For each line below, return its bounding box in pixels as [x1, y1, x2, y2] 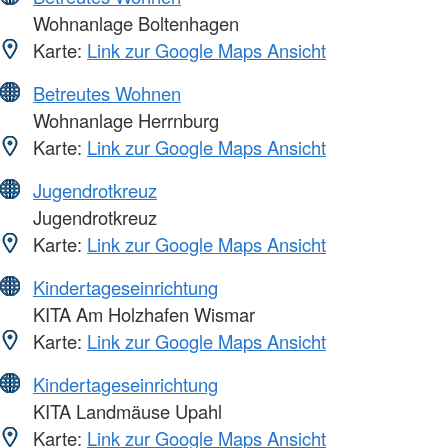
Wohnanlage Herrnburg [28, 106, 219, 133]
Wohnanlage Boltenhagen [28, 9, 239, 36]
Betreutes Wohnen [33, 79, 181, 106]
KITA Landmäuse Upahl [28, 397, 222, 424]
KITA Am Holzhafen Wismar [28, 300, 255, 327]
